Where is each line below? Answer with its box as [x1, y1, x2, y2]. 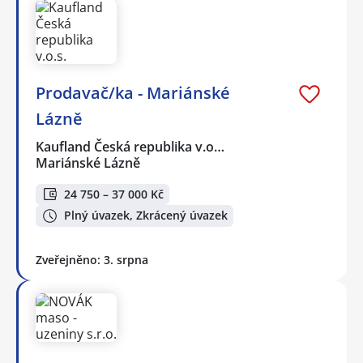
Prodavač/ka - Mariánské [36, 81, 230, 104]
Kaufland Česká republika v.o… [36, 137, 226, 156]
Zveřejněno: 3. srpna [36, 251, 148, 267]
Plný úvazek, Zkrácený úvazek [64, 207, 228, 224]
